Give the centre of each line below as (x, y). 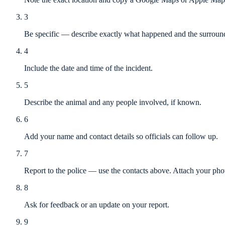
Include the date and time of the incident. (88, 68)
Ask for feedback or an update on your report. (97, 205)
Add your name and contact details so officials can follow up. (121, 137)
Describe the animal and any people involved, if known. (113, 102)
